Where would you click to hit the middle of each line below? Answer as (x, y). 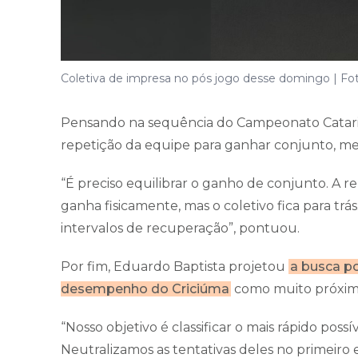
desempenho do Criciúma (145, 288)
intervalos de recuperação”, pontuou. (180, 228)
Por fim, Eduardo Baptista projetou (175, 266)
